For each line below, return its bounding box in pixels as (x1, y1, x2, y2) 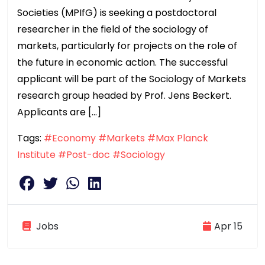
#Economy (44, 131, 96, 146)
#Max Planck (147, 131, 208, 146)
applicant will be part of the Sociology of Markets (17, 72, 246, 86)
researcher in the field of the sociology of (17, 22, 208, 37)
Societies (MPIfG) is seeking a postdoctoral (17, 6, 216, 20)
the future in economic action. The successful (17, 56, 228, 70)
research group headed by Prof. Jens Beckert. (17, 89, 231, 103)
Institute (17, 148, 56, 162)
